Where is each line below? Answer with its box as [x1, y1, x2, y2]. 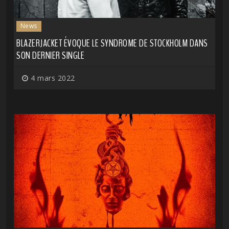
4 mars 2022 [28, 73, 75, 83]
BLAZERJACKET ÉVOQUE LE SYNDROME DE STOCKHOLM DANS [16, 36, 208, 51]
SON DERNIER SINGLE [16, 49, 84, 63]
